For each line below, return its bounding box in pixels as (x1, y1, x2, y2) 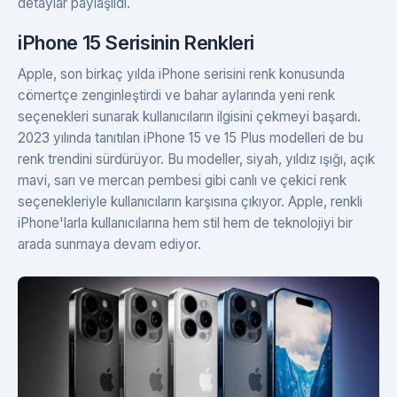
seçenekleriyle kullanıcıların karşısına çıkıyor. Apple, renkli (18, 192, 362, 210)
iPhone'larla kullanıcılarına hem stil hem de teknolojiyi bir (18, 214, 353, 231)
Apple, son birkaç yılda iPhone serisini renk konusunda (18, 65, 345, 82)
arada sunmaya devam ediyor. (18, 235, 201, 253)
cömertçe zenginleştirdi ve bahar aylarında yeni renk (18, 86, 335, 104)
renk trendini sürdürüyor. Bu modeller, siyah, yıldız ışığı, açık (18, 150, 375, 167)
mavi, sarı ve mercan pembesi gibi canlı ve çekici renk (18, 171, 346, 189)
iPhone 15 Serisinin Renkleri (18, 30, 255, 54)
